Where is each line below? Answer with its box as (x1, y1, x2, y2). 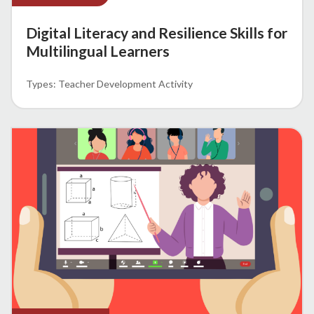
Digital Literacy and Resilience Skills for (26, 24, 287, 42)
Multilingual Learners (26, 42, 170, 60)
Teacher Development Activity (58, 78, 193, 90)
